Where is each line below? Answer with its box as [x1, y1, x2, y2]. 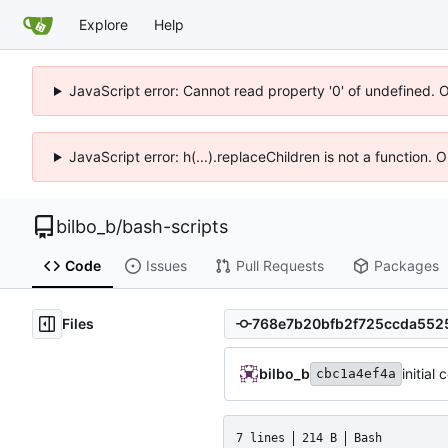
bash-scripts [122, 216, 228, 237]
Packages [373, 257, 439, 275]
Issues [145, 257, 187, 275]
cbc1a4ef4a [316, 365, 396, 381]
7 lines [236, 430, 285, 445]
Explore [79, 15, 128, 33]
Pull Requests [235, 257, 324, 275]
